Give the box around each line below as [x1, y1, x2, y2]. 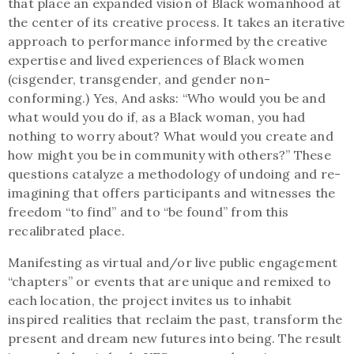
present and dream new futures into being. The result [8, 330, 342, 346]
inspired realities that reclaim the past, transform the [8, 311, 343, 327]
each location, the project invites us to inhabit [8, 292, 292, 308]
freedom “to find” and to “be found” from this [8, 204, 289, 220]
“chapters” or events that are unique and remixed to [8, 273, 332, 289]
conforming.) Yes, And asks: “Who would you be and [8, 90, 326, 106]
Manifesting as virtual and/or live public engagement [8, 254, 338, 270]
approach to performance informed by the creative [8, 33, 328, 49]
